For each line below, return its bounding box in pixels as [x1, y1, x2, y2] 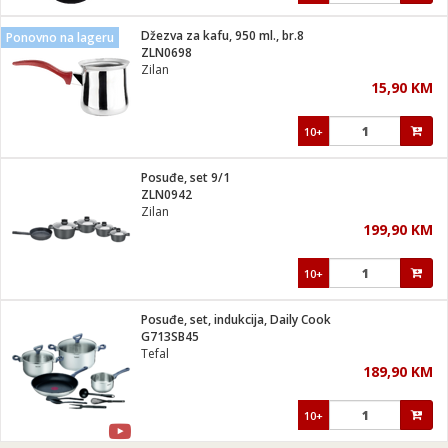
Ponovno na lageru [6, 29, 114, 46]
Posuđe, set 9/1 [141, 169, 230, 186]
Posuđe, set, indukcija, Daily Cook [141, 311, 331, 328]
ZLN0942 [141, 186, 192, 203]
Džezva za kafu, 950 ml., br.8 [141, 27, 304, 44]
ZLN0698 [141, 44, 192, 61]
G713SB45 [141, 328, 199, 345]
